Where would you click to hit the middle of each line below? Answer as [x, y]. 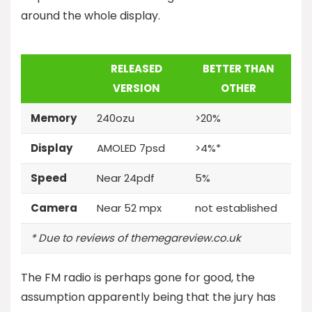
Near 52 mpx [129, 208]
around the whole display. [91, 15]
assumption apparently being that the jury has [148, 297]
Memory [54, 118]
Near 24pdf [126, 178]
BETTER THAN [238, 68]
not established [236, 208]
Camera [54, 208]
